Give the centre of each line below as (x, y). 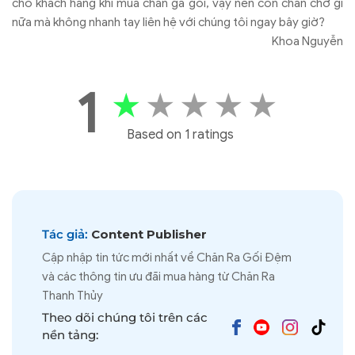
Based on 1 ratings (180, 135)
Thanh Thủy (73, 296)
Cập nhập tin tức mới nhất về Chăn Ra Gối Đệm (167, 258)
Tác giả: (65, 235)
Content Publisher (147, 235)
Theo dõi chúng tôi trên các (125, 318)
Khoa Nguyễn (307, 42)
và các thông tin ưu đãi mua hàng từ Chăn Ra (158, 277)
